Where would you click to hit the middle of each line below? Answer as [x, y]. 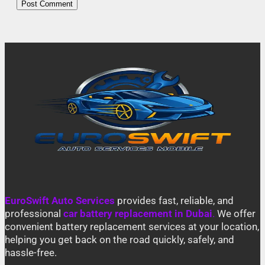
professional [34, 214]
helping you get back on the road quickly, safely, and [119, 240]
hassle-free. [31, 253]
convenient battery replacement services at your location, [132, 227]
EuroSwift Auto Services [60, 201]
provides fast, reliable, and [174, 201]
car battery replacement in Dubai [138, 214]
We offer [235, 214]
